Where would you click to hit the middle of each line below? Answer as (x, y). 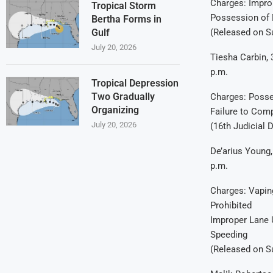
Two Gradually (123, 97)
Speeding (229, 234)
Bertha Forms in (126, 19)
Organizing (115, 110)
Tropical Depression (135, 83)
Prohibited (231, 205)
